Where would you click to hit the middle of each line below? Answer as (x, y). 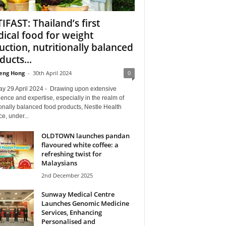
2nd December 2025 (67, 175)
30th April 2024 (52, 73)
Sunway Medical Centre (78, 194)
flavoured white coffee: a (80, 145)
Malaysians (59, 163)
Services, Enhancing (71, 212)
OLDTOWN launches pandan (85, 135)
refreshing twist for (71, 154)
